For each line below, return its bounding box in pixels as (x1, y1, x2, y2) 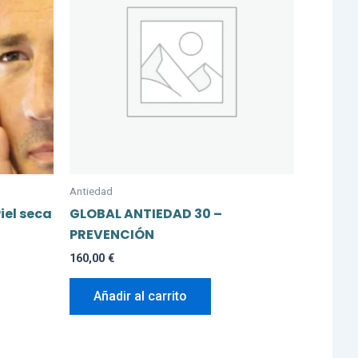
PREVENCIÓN (70, 225, 154, 244)
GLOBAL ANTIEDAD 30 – (70, 204, 222, 223)
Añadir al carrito (93, 288, 187, 304)
